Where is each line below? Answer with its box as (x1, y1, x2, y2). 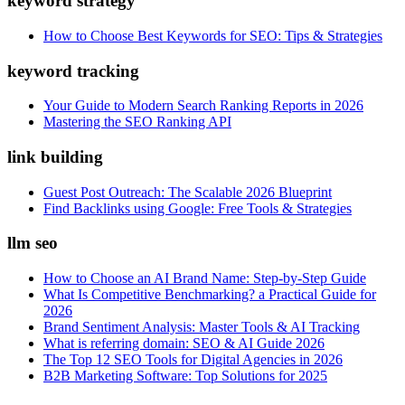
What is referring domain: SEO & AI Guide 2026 (43, 335, 325, 352)
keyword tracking (7, 61, 139, 80)
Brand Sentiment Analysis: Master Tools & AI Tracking (43, 319, 360, 335)
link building (7, 147, 103, 167)
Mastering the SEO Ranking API (43, 114, 231, 130)
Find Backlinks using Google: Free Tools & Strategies (43, 200, 352, 216)
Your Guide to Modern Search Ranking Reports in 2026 (43, 98, 363, 114)
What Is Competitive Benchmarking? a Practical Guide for (43, 287, 376, 303)
